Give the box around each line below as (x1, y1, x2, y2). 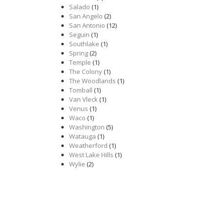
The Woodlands (69, 76, 116, 85)
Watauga (69, 132, 96, 141)
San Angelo (69, 12, 103, 20)
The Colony (69, 67, 102, 76)
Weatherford (69, 141, 108, 150)
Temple (69, 58, 91, 67)
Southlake (69, 39, 99, 48)
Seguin (69, 30, 90, 39)
